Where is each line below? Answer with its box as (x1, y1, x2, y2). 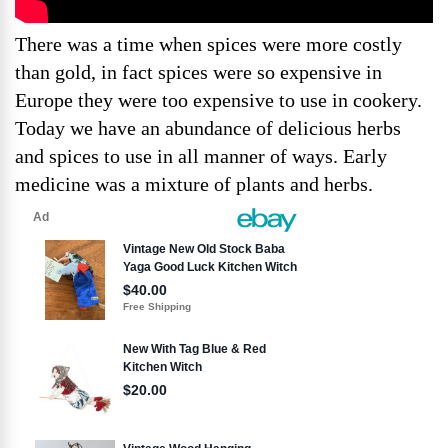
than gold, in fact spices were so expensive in (15, 61, 382, 83)
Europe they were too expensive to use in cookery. (15, 89, 422, 111)
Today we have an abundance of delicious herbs (15, 117, 401, 139)
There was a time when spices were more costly (15, 33, 402, 55)
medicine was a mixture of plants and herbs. (15, 173, 373, 195)
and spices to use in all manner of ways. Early (15, 145, 387, 167)
